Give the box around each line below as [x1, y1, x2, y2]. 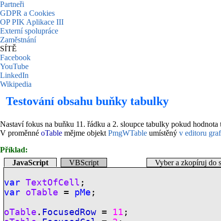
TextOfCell [26, 178, 80, 187]
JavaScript [12, 158, 48, 167]
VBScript [69, 158, 99, 167]
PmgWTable [108, 129, 147, 137]
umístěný [147, 129, 179, 137]
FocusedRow [42, 207, 97, 217]
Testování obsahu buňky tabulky [6, 95, 169, 108]
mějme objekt [62, 129, 108, 137]
